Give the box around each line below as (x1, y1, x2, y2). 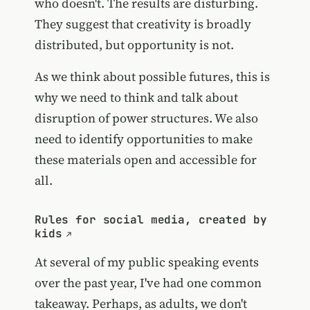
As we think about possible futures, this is (34, 68, 270, 86)
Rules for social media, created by (34, 212, 267, 228)
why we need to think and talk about (34, 89, 238, 107)
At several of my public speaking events (34, 253, 259, 271)
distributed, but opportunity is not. (34, 36, 234, 54)
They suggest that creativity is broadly (34, 15, 251, 33)
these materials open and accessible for (34, 151, 257, 169)
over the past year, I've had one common (34, 274, 262, 292)
